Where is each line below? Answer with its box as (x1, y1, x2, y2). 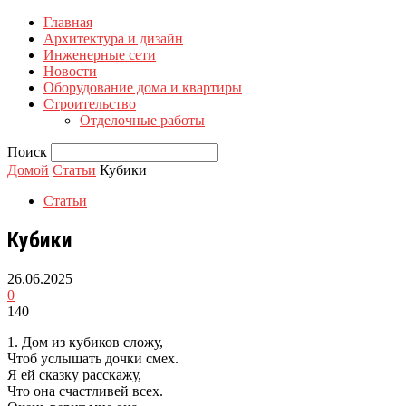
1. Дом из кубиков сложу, (7, 333, 163, 350)
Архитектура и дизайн (43, 31, 183, 46)
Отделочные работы (80, 112, 205, 128)
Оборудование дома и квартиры (43, 80, 242, 95)
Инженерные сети (43, 47, 156, 63)
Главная (43, 14, 92, 30)
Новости (43, 63, 97, 79)
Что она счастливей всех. (7, 382, 163, 399)
